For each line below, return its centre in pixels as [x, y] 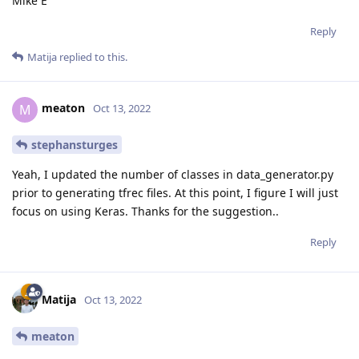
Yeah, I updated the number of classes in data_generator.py [173, 175]
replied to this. [92, 56]
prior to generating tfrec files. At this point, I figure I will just [175, 193]
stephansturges [75, 145]
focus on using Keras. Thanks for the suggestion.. [145, 212]
